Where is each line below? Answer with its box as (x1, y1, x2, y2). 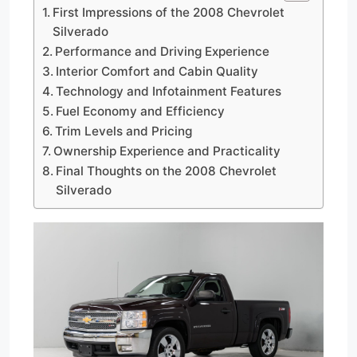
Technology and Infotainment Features (56, 83, 282, 99)
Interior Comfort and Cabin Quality (56, 63, 259, 79)
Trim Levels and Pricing (55, 123, 193, 139)
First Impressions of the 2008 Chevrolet (53, 4, 285, 20)
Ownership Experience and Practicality (53, 143, 281, 159)
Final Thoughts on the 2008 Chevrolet (56, 163, 277, 178)
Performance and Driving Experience (55, 43, 270, 59)
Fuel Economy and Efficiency (56, 103, 226, 119)
